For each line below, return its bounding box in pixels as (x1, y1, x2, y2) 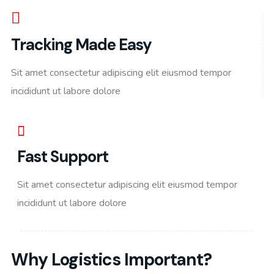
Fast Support (17, 146, 108, 167)
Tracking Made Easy (11, 34, 152, 56)
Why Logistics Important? (11, 248, 212, 271)
